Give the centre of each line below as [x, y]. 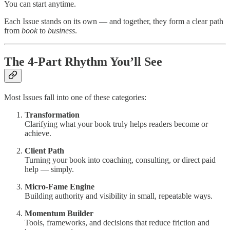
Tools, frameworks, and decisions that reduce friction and [117, 222]
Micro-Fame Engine [60, 186]
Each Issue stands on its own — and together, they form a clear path [114, 21]
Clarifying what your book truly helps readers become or [116, 124]
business [61, 30]
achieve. [38, 133]
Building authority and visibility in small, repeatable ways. [119, 196]
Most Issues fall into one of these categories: [75, 97]
